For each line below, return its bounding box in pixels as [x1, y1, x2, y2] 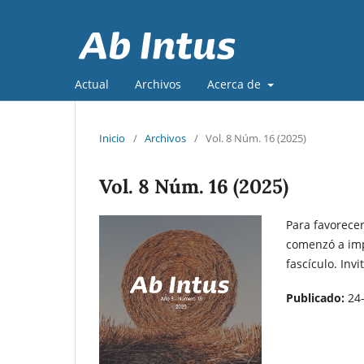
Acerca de [207, 76, 264, 92]
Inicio [99, 130, 125, 145]
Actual [75, 76, 109, 92]
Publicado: [286, 289, 348, 305]
